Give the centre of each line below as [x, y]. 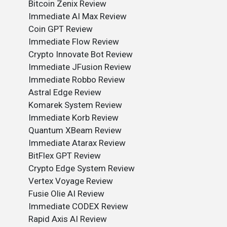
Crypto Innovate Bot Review [81, 54]
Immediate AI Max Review [78, 16]
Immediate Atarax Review [77, 143]
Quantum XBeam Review [75, 130]
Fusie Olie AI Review [66, 194]
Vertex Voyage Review [71, 181]
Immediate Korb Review [73, 118]
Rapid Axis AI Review [68, 219]
